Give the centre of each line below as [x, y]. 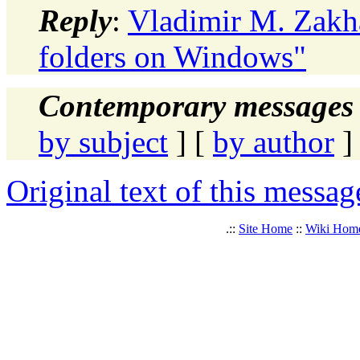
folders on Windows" [172, 56]
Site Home [266, 228]
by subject [103, 141]
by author [274, 141]
